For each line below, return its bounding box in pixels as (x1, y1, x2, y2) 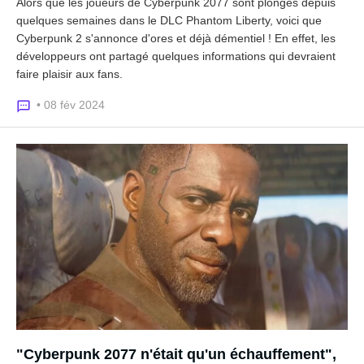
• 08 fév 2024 (37, 97, 105, 111)
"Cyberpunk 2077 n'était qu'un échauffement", (16, 346, 336, 362)
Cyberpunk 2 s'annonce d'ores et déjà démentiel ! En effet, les (16, 31, 336, 45)
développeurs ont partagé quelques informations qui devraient (16, 49, 336, 63)
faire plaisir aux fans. (16, 67, 123, 80)
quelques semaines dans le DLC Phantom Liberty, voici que (16, 13, 322, 27)
